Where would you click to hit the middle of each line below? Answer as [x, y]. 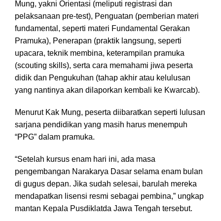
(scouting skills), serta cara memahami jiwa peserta [104, 66]
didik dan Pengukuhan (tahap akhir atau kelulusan [103, 78]
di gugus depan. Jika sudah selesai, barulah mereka [106, 184]
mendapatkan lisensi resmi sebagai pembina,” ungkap [109, 196]
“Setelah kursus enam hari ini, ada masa [85, 159]
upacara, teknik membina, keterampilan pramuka [100, 53]
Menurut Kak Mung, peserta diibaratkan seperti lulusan [110, 112]
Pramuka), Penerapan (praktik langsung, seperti [98, 41]
